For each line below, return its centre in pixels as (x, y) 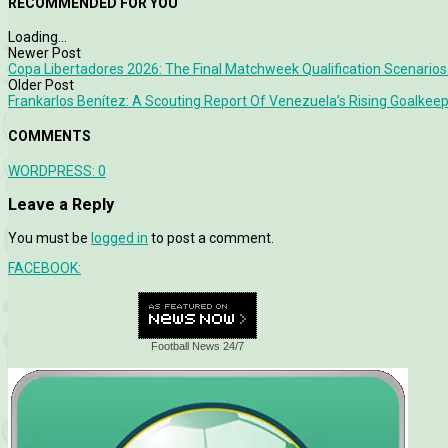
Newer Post (44, 53)
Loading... (37, 37)
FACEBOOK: (44, 268)
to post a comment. (211, 238)
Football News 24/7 (198, 346)
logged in (119, 238)
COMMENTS (49, 136)
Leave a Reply (61, 205)
